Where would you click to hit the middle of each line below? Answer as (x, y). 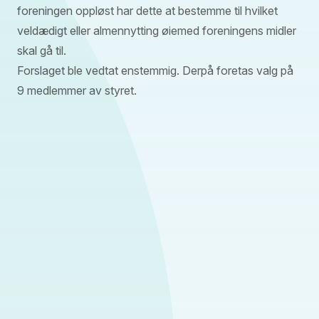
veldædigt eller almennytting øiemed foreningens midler (157, 30)
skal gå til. (42, 50)
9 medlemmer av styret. (77, 90)
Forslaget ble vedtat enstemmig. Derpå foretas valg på (155, 70)
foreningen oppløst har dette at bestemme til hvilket (147, 10)
